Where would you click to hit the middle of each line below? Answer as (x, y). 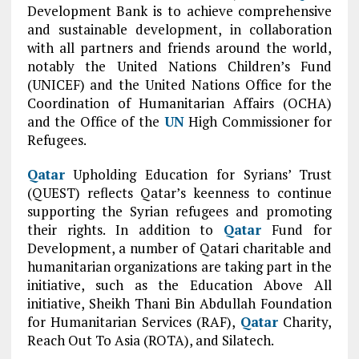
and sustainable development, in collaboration (179, 29)
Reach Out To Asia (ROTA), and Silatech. (150, 340)
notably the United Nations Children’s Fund (179, 66)
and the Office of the (95, 121)
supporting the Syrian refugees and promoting (179, 211)
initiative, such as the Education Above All (179, 285)
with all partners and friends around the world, (179, 48)
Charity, (305, 322)
